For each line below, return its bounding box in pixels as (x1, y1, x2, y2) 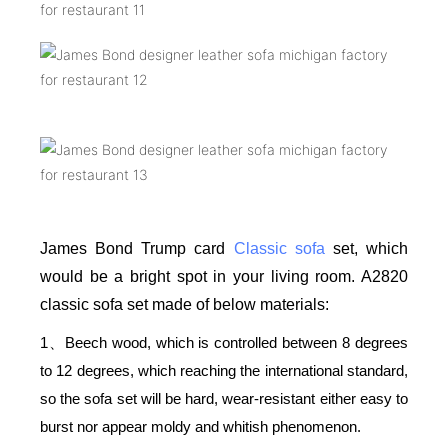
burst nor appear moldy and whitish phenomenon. (40, 417, 361, 435)
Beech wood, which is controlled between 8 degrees (64, 333, 409, 351)
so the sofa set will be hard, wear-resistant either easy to (40, 389, 408, 407)
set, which (324, 239, 409, 257)
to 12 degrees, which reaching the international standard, (40, 361, 408, 379)
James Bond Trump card (40, 239, 234, 257)
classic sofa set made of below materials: (40, 295, 329, 313)
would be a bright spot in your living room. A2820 (40, 267, 408, 285)
